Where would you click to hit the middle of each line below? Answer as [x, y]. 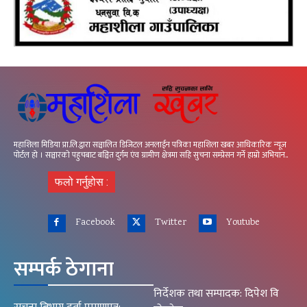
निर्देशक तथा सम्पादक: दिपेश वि [216, 293]
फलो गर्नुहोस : [81, 182]
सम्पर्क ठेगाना [64, 269]
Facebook [95, 222]
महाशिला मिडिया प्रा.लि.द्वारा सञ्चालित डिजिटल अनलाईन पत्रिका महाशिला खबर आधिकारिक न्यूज [150, 144]
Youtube [243, 222]
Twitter [170, 222]
